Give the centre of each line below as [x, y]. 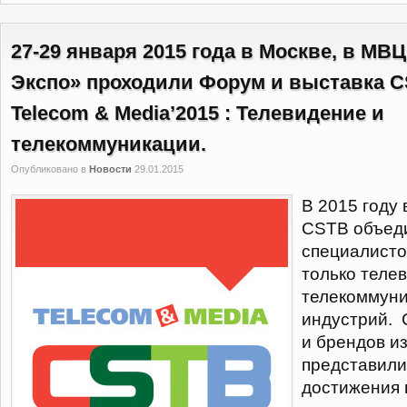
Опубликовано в [50, 169]
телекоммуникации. [109, 144]
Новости [110, 169]
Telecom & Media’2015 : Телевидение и [198, 113]
